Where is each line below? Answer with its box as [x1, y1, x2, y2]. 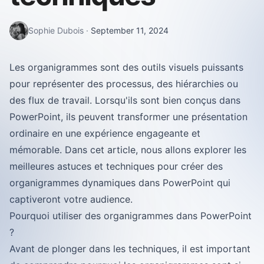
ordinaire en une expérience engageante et [9, 127, 200, 139]
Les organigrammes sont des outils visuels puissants [9, 61, 243, 73]
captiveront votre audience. [9, 193, 133, 205]
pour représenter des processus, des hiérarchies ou [9, 78, 238, 90]
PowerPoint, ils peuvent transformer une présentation [9, 111, 247, 123]
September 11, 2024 [91, 25, 169, 35]
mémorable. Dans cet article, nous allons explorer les [9, 144, 246, 156]
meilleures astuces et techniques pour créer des [9, 160, 223, 172]
